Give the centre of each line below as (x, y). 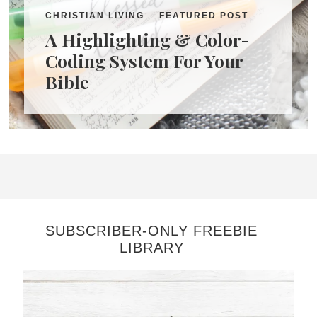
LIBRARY (151, 247)
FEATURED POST (204, 16)
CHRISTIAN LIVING (95, 16)
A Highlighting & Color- (148, 40)
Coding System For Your (144, 61)
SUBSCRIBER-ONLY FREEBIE (151, 230)
